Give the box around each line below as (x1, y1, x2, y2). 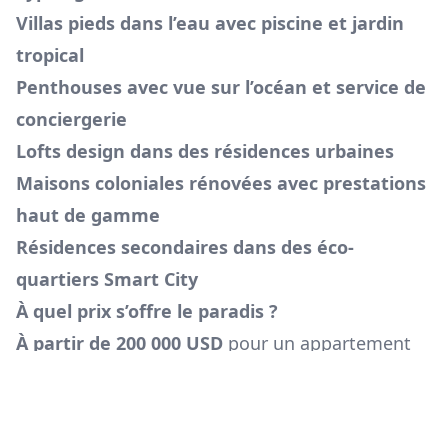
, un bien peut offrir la (161, 395, 346, 420)
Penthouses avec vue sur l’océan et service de (16, 75, 426, 100)
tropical (16, 43, 84, 68)
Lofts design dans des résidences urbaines (16, 139, 394, 164)
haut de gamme (16, 203, 160, 228)
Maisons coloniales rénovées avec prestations (16, 171, 426, 196)
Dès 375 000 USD (16, 395, 161, 420)
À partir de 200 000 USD (16, 331, 223, 356)
